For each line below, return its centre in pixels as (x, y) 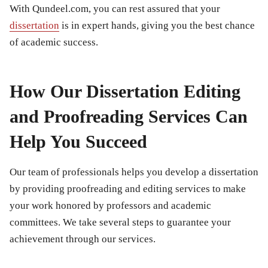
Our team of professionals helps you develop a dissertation (134, 172)
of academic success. (54, 42)
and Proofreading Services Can (129, 117)
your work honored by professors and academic (110, 206)
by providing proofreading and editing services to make (128, 189)
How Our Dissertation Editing (125, 92)
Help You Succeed (78, 142)
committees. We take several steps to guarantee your (120, 223)
